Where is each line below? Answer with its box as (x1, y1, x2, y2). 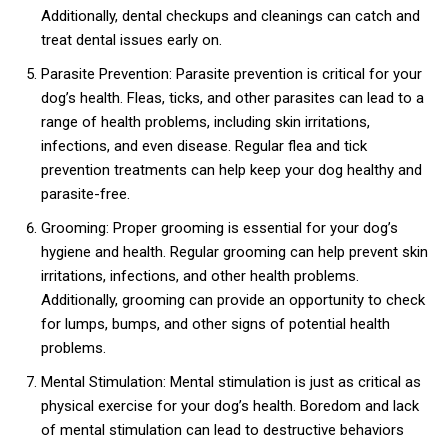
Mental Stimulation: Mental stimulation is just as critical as (41, 373, 421, 392)
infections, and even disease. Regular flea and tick (41, 137, 367, 156)
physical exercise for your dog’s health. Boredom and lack (41, 397, 419, 416)
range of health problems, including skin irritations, (41, 113, 370, 132)
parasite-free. (41, 185, 130, 204)
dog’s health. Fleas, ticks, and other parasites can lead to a (41, 89, 424, 108)
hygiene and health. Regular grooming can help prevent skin (41, 243, 428, 262)
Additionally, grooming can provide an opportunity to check (41, 291, 425, 310)
